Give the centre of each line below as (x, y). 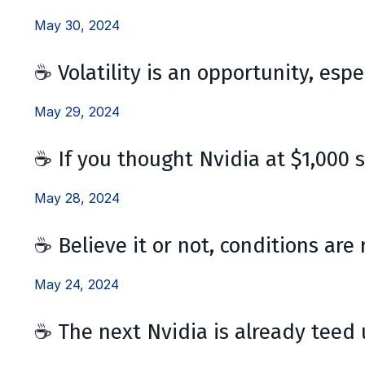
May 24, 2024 (77, 284)
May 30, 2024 (77, 25)
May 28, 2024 (77, 198)
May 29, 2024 (77, 111)
